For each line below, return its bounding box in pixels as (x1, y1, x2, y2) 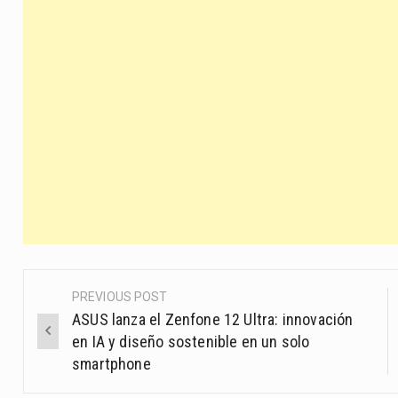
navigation (24, 323, 140, 353)
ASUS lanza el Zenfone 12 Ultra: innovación (72, 310, 354, 330)
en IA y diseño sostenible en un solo (72, 332, 310, 352)
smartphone (72, 354, 151, 374)
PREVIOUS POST (72, 290, 168, 305)
